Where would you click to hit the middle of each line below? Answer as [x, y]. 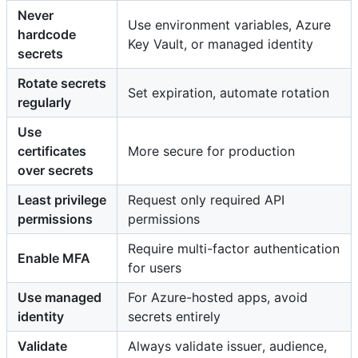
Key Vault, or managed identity [221, 44]
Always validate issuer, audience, [227, 346]
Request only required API [206, 199]
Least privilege [62, 199]
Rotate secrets [62, 83]
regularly [44, 102]
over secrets [56, 170]
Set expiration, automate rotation [229, 92]
